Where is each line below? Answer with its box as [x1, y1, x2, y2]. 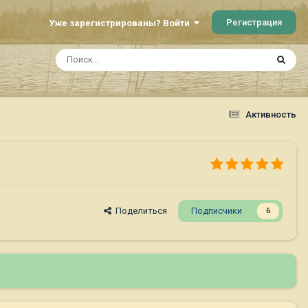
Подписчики [191, 206, 242, 217]
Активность [245, 109, 296, 120]
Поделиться [111, 206, 167, 217]
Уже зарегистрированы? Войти [49, 17, 194, 28]
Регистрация [226, 16, 282, 27]
